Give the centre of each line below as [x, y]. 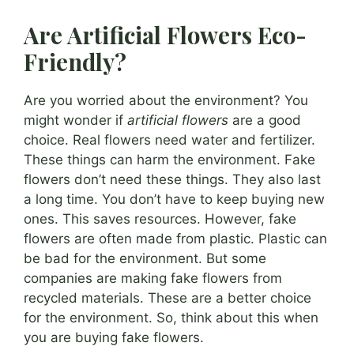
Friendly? [75, 62]
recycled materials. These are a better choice [168, 298]
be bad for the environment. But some [145, 259]
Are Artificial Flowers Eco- [165, 35]
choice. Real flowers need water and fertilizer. [169, 140]
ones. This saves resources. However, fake [160, 219]
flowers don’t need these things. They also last [172, 180]
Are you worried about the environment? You [166, 101]
